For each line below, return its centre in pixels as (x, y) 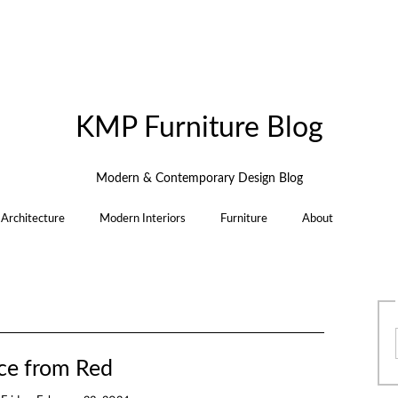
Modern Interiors (142, 219)
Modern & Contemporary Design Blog (199, 178)
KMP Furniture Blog (199, 129)
